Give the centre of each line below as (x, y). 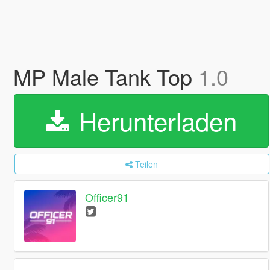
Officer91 (107, 197)
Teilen (147, 164)
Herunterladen (154, 121)
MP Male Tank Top (105, 76)
